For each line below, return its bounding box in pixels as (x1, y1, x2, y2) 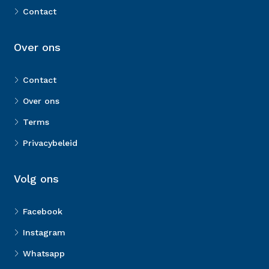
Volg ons (14, 172, 59, 185)
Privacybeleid (23, 138, 77, 148)
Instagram (23, 228, 65, 237)
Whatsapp (23, 249, 65, 258)
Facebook (23, 207, 62, 216)
